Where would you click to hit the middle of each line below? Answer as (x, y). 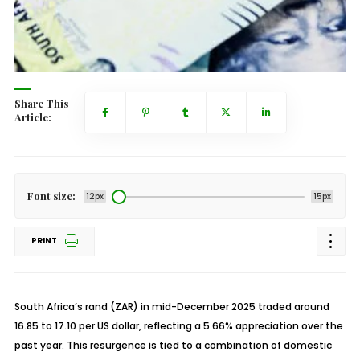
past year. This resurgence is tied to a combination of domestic (173, 345)
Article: (33, 117)
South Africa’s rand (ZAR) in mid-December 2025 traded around (172, 307)
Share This (41, 103)
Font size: (51, 196)
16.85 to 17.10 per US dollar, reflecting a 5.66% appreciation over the (178, 326)
